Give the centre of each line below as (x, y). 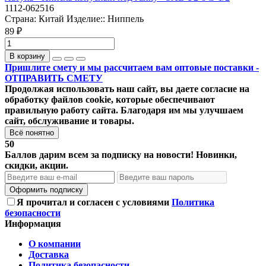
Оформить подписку (46, 190)
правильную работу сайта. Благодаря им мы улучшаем (124, 110)
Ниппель (126, 19)
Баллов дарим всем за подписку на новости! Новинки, (121, 155)
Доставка (49, 255)
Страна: (22, 19)
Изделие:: (86, 19)
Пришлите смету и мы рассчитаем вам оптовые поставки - (132, 68)
